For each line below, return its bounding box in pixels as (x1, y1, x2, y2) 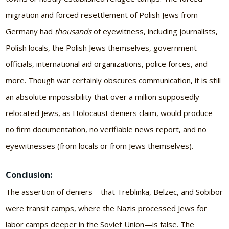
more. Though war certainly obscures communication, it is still (6, 75, 221, 85)
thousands (55, 26, 92, 36)
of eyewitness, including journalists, (91, 26, 218, 36)
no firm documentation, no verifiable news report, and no (6, 124, 207, 134)
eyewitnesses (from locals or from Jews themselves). (6, 140, 194, 151)
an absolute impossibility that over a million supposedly (6, 91, 200, 102)
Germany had (6, 26, 55, 36)
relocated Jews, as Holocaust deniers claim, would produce (6, 107, 213, 118)
